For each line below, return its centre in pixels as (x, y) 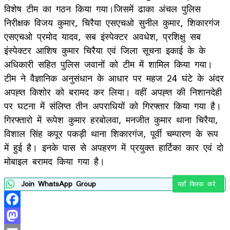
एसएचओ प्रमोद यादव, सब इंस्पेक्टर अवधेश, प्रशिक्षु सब (102, 36)
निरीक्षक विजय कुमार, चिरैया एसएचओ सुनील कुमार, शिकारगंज (112, 22)
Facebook (25, 215)
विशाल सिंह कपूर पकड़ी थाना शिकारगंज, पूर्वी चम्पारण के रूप (111, 133)
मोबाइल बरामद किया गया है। (54, 161)
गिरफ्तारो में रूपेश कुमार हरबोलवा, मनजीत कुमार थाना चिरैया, (111, 119)
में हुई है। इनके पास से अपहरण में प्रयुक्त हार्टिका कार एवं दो (114, 147)
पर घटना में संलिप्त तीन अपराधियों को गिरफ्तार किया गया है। (113, 106)
